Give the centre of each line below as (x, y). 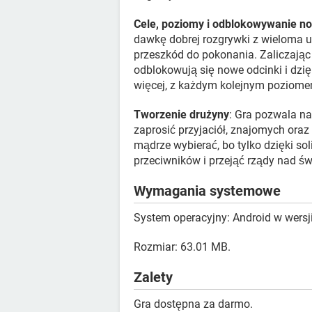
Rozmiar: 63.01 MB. (182, 247)
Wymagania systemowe (207, 191)
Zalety (153, 277)
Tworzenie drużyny (181, 115)
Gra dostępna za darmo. (193, 304)
